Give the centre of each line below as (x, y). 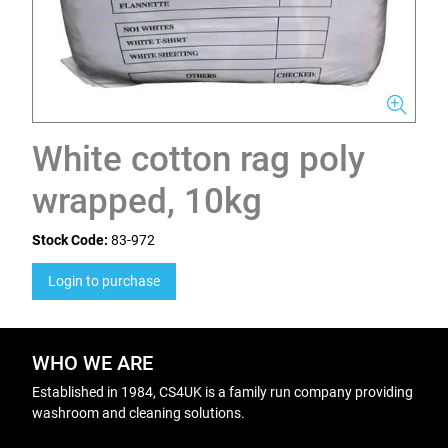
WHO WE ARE (92, 363)
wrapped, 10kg (147, 201)
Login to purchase (104, 281)
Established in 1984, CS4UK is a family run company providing (222, 392)
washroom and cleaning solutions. (138, 413)
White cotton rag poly (198, 159)
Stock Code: (70, 240)
